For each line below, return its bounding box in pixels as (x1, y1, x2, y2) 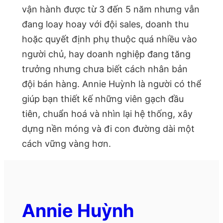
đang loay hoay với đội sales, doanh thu (22, 19, 189, 30)
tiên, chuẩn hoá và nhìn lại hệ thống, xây (22, 109, 193, 119)
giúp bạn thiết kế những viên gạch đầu (22, 94, 184, 105)
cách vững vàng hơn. (22, 138, 111, 149)
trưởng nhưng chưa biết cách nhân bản (22, 64, 188, 75)
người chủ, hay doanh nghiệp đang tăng (22, 49, 191, 60)
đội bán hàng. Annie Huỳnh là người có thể (22, 79, 201, 90)
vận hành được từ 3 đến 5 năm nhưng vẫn (22, 4, 200, 15)
